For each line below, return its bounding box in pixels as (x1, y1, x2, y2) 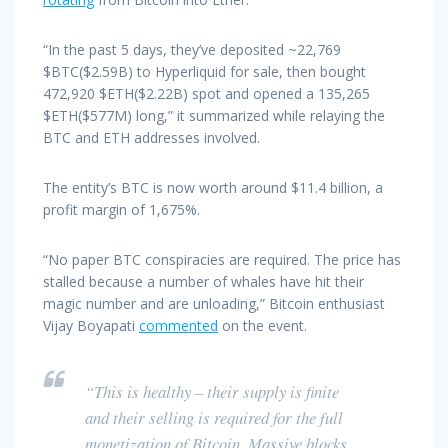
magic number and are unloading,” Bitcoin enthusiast (43, 293, 385, 313)
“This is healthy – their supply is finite (85, 379, 339, 403)
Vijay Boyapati (43, 315, 139, 335)
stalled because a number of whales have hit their (43, 271, 364, 291)
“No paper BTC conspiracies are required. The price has (43, 249, 401, 269)
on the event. (218, 315, 307, 335)
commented (139, 315, 218, 335)
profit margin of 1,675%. (43, 199, 200, 219)
